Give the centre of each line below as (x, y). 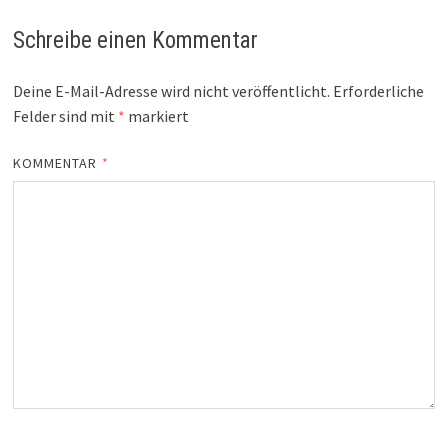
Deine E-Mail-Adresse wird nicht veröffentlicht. (171, 90)
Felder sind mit (65, 115)
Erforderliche (378, 90)
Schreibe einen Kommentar (135, 40)
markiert (156, 115)
